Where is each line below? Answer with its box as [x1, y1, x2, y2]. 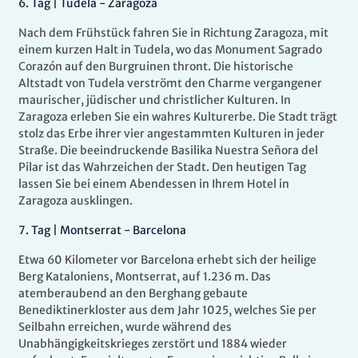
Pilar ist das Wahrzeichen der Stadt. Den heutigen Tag [18, 160, 306, 175]
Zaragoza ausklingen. [18, 193, 133, 209]
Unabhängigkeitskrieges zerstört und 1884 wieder [18, 336, 287, 352]
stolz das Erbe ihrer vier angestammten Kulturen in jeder [18, 126, 324, 141]
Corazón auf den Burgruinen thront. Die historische [18, 59, 293, 74]
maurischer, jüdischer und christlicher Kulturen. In [18, 93, 291, 108]
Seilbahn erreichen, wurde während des [18, 320, 232, 335]
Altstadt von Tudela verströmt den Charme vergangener [18, 76, 322, 91]
